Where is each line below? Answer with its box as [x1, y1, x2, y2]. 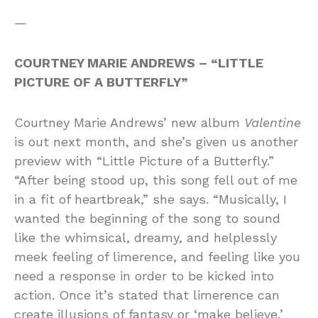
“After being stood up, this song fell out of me [14, 172, 297, 187]
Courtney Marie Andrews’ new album [14, 114, 244, 130]
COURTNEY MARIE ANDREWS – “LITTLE [14, 55, 263, 70]
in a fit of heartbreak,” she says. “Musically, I [14, 191, 287, 207]
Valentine [244, 114, 301, 130]
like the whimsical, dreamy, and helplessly [14, 229, 277, 245]
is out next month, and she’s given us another [14, 133, 298, 149]
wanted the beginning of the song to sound [14, 210, 280, 226]
